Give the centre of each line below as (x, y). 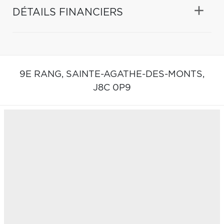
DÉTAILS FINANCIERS (68, 12)
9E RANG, (43, 74)
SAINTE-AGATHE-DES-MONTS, (135, 74)
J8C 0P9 (112, 88)
